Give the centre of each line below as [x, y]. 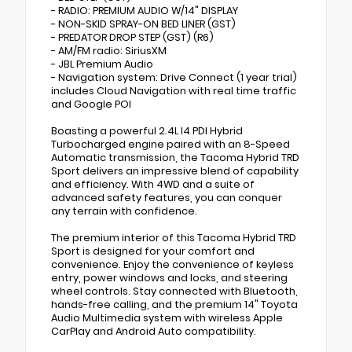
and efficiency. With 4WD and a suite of [153, 184]
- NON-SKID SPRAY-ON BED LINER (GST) [143, 24]
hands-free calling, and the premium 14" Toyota [174, 304]
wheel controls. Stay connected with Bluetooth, [174, 291]
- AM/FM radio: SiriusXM [109, 50]
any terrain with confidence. [124, 211]
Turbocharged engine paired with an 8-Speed [170, 144]
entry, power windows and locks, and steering [169, 277]
